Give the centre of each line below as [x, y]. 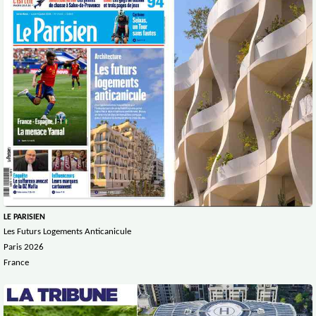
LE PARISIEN [24, 218]
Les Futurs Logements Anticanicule [67, 232]
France [16, 263]
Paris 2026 [24, 248]
